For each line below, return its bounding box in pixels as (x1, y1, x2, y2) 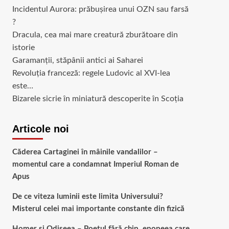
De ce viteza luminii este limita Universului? (12, 193, 163, 200)
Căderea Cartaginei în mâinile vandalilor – (12, 148, 158, 156)
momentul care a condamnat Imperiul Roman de (12, 161, 179, 168)
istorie (12, 43, 35, 52)
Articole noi (12, 123, 69, 134)
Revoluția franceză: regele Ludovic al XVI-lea (12, 69, 170, 77)
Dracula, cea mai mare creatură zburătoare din (12, 31, 178, 39)
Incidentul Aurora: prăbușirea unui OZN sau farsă (12, 5, 189, 13)
